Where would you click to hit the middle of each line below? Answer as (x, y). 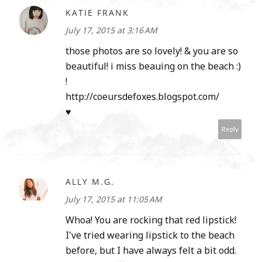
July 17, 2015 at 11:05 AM (114, 199)
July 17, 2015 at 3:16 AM (111, 30)
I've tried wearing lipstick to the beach (150, 235)
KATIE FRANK (97, 13)
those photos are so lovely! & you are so (152, 51)
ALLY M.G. (90, 182)
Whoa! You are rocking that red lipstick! (151, 220)
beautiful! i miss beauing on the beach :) (153, 66)
